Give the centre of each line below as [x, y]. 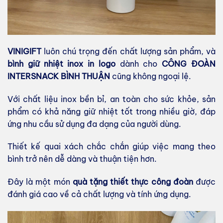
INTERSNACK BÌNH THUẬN [59, 76]
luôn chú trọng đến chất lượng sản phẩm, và [128, 51]
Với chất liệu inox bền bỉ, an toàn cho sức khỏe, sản [111, 99]
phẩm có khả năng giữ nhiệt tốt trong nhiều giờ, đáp [111, 111]
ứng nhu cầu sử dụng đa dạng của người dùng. [94, 124]
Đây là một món [40, 182]
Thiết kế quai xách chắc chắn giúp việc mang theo [111, 147]
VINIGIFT [24, 51]
